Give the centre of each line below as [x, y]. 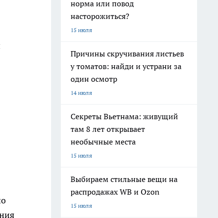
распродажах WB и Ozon [115, 192]
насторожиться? [100, 16]
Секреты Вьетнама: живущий [124, 116]
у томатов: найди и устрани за [126, 66]
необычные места [103, 142]
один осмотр [94, 79]
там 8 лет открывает [108, 129]
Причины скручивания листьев [127, 54]
